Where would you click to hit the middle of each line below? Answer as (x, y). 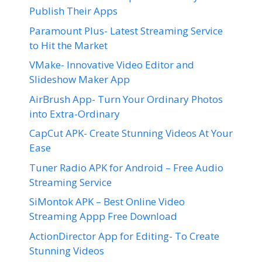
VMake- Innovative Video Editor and (112, 65)
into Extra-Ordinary (75, 113)
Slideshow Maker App (80, 79)
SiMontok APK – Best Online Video (107, 201)
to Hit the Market (68, 45)
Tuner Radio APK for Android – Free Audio (126, 167)
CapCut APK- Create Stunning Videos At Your (131, 133)
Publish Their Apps (73, 11)
